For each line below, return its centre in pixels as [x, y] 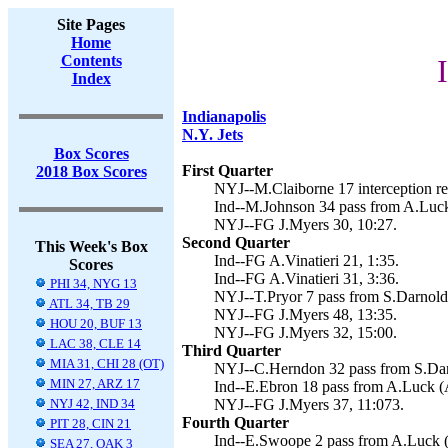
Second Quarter [236, 242]
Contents [91, 60]
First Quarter [227, 170]
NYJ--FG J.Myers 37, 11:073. [309, 404]
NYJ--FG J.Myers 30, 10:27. [305, 224]
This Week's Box [91, 246]
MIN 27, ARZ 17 [93, 383]
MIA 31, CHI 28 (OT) [105, 363]
